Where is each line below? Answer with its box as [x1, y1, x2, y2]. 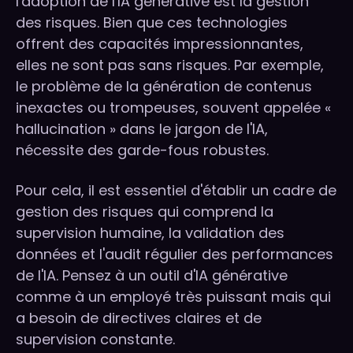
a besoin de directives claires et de [16, 308, 262, 329]
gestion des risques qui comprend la [16, 202, 273, 222]
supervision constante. [16, 329, 175, 350]
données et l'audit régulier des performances [16, 244, 333, 265]
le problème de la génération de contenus [16, 76, 312, 97]
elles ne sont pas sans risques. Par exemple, [16, 55, 324, 76]
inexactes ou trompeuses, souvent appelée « [16, 98, 331, 118]
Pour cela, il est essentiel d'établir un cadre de [16, 180, 336, 201]
